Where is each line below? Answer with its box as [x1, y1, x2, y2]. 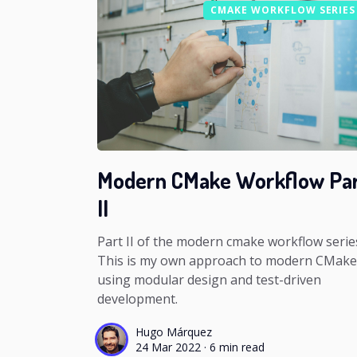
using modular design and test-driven [97, 271, 321, 289]
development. [97, 290, 178, 308]
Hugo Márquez [135, 324, 212, 340]
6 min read [210, 339, 265, 355]
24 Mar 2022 [135, 339, 201, 355]
